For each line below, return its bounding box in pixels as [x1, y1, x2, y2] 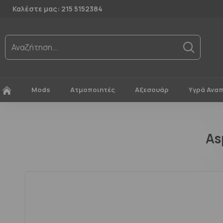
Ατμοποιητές [70, 85, 115, 94]
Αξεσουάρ [135, 85, 169, 94]
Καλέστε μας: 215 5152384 [12, 4, 103, 13]
